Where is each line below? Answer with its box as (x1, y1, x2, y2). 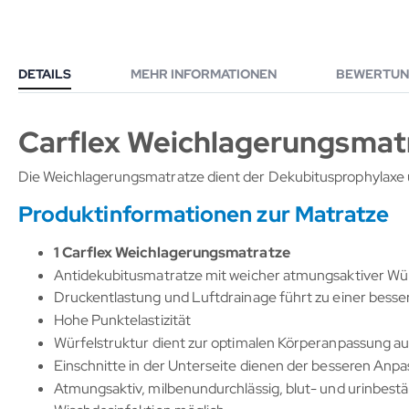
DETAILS (18, 65, 71, 82)
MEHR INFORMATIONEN (131, 65, 277, 82)
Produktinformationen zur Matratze (18, 200, 390, 229)
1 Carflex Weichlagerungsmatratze (53, 242, 290, 262)
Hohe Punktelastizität (53, 310, 191, 330)
